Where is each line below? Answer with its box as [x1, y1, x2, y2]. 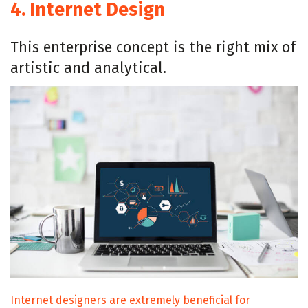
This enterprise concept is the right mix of [10, 38, 296, 56]
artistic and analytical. [10, 58, 166, 77]
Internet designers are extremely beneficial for [10, 293, 250, 307]
